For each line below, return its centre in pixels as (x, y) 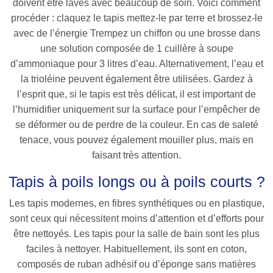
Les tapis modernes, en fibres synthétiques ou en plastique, (136, 204)
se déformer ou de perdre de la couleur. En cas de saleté (136, 125)
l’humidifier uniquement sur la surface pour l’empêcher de (136, 110)
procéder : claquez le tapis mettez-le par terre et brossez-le (136, 18)
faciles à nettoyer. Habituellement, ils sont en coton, (136, 249)
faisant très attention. (136, 155)
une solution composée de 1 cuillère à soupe (136, 49)
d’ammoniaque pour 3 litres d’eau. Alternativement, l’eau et (136, 64)
